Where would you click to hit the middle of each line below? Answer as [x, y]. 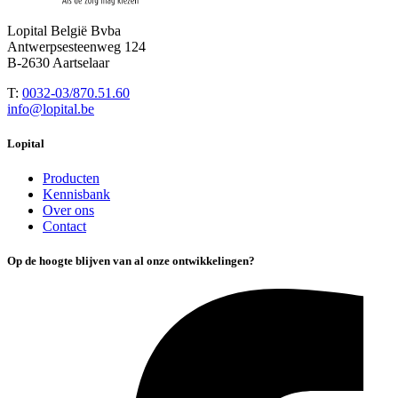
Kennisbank [76, 195]
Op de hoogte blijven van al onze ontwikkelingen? [131, 261]
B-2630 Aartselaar [58, 62]
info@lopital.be [51, 108]
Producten [71, 179]
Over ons [68, 211]
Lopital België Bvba [64, 30]
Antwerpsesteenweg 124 [76, 46]
